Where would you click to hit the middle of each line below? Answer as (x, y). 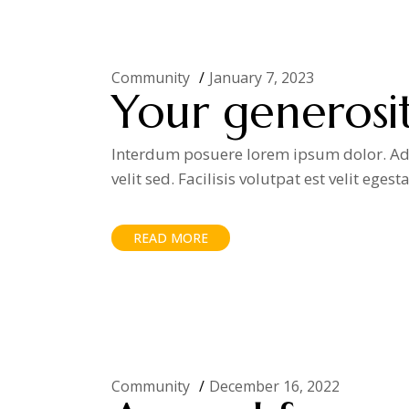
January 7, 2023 (262, 78)
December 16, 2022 (274, 386)
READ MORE (171, 238)
